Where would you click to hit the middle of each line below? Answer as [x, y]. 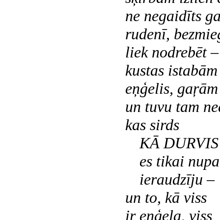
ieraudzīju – [177, 179]
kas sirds [152, 125]
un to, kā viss [166, 197]
